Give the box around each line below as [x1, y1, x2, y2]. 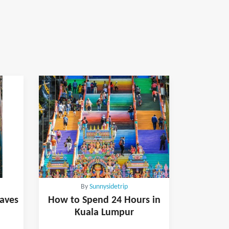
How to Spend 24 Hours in [48, 195, 161, 205]
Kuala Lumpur [74, 207, 134, 218]
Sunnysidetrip [89, 183, 128, 190]
